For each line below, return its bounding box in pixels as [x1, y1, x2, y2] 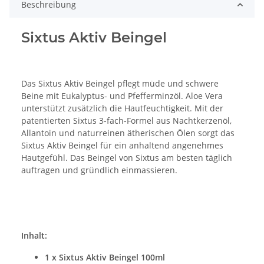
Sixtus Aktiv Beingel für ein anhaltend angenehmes [21, 140, 223, 151]
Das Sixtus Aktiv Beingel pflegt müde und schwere [21, 78, 219, 90]
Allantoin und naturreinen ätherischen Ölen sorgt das [21, 127, 235, 139]
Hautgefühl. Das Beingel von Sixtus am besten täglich [21, 152, 232, 164]
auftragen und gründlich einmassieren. [21, 164, 177, 176]
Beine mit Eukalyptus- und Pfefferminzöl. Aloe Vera [21, 90, 223, 102]
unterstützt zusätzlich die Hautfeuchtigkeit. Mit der [21, 103, 223, 114]
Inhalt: [21, 230, 47, 242]
